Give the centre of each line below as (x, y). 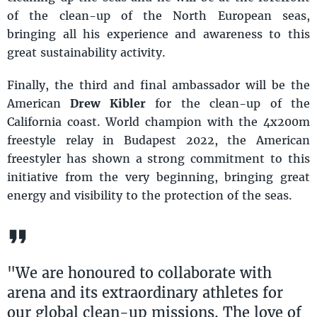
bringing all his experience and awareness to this (158, 34)
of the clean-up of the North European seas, (158, 16)
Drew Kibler (108, 103)
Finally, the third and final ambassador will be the (158, 85)
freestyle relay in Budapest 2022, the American (158, 140)
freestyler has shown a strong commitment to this (158, 158)
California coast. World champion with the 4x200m (158, 122)
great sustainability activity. (86, 52)
